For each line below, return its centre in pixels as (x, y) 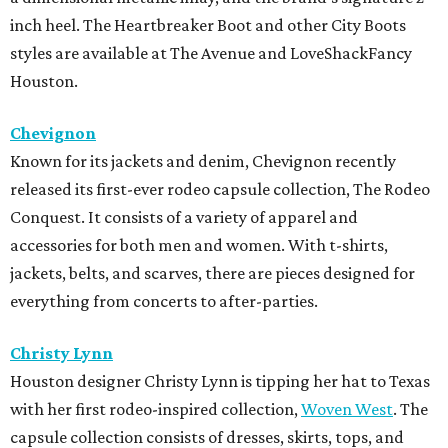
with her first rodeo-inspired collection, (155, 408)
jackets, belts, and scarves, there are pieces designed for (212, 272)
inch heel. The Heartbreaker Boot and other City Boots (208, 24)
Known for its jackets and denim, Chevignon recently (203, 160)
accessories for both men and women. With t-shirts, (199, 244)
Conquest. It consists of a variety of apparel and (184, 216)
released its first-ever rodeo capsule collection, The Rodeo (220, 188)
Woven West (347, 408)
